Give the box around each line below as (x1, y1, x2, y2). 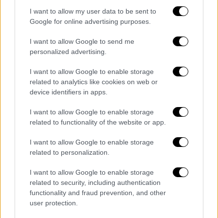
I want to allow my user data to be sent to (30, 7, 156, 15)
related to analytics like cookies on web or (30, 77, 158, 86)
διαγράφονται (18, 144, 57, 151)
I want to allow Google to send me (30, 37, 134, 45)
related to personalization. (30, 148, 109, 156)
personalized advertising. (30, 47, 107, 55)
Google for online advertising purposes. (30, 17, 151, 25)
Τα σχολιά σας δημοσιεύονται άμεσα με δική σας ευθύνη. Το (18, 129, 187, 137)
